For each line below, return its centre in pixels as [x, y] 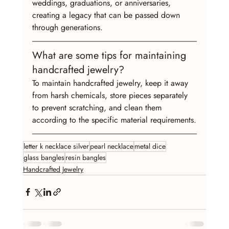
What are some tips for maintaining [110, 55]
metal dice [150, 146]
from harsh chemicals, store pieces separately [111, 95]
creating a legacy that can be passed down [107, 15]
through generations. [67, 27]
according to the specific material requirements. [114, 120]
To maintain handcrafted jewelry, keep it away [111, 83]
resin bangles [85, 157]
